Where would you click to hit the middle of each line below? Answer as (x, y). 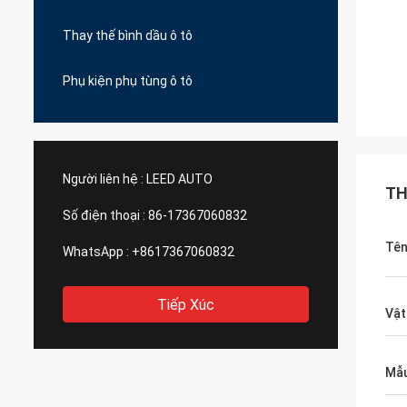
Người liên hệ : (103, 179)
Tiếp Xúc (186, 305)
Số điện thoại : (104, 215)
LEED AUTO (179, 179)
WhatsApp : (96, 252)
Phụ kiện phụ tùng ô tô (128, 81)
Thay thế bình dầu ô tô (128, 35)
